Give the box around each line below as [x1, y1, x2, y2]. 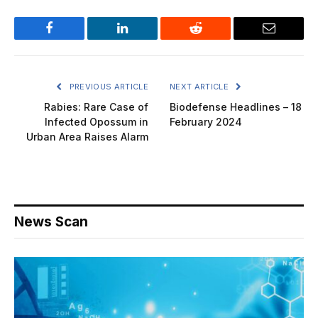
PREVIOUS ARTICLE [67, 81, 148, 92]
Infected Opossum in [45, 115, 148, 128]
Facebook [48, 32, 98, 45]
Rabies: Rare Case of [44, 100, 148, 113]
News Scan [14, 213, 88, 230]
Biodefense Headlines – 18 [170, 100, 302, 113]
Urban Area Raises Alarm [26, 130, 148, 143]
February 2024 [170, 115, 242, 128]
